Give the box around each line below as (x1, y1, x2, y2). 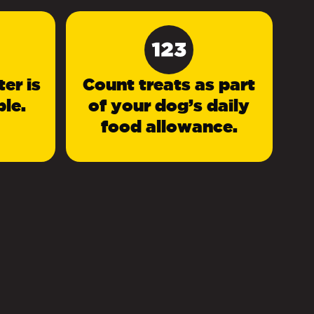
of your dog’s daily (88, 95, 250, 115)
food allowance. (100, 116, 238, 136)
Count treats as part (83, 74, 255, 94)
